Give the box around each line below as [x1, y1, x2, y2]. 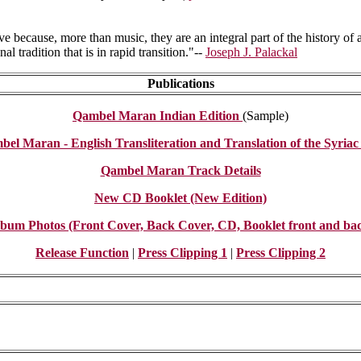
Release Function [35, 246, 129, 260]
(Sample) [243, 109, 288, 123]
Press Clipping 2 [236, 246, 326, 260]
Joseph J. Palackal [205, 45, 297, 60]
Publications [147, 77, 214, 91]
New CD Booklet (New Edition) [94, 191, 267, 205]
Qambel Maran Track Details [100, 164, 261, 178]
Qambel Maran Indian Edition [73, 109, 243, 123]
